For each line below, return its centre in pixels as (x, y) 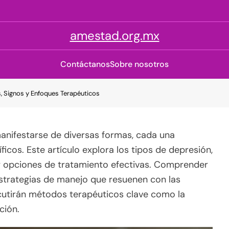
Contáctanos (85, 64)
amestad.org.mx (114, 36)
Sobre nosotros (139, 64)
